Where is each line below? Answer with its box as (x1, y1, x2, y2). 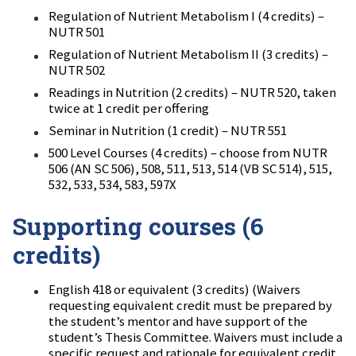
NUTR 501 (48, 23, 105, 41)
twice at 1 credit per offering (48, 99, 209, 118)
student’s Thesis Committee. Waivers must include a (48, 328, 342, 346)
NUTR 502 (48, 61, 105, 79)
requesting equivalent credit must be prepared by (48, 296, 332, 315)
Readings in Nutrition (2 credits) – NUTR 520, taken (48, 83, 336, 102)
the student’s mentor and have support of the (48, 312, 308, 331)
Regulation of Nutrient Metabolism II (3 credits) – (48, 45, 328, 64)
